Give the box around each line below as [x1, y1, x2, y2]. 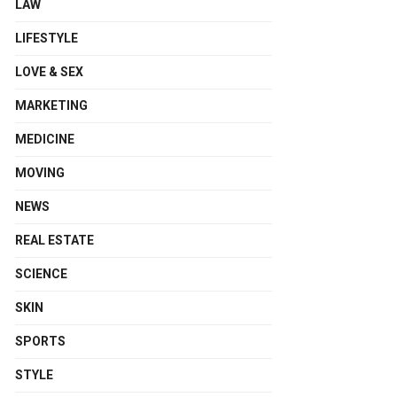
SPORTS [15, 334, 66, 348]
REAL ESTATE [15, 233, 94, 247]
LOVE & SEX [15, 65, 83, 79]
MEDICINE [15, 132, 74, 146]
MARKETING [15, 98, 88, 113]
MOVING [15, 166, 65, 180]
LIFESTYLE [15, 31, 78, 45]
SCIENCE [15, 267, 67, 281]
